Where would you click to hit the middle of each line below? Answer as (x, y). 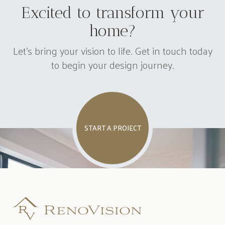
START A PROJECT (113, 128)
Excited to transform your (113, 12)
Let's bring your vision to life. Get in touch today (113, 50)
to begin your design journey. (113, 65)
